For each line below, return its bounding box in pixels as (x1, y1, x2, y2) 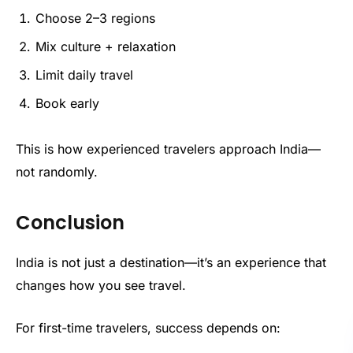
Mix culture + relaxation (35, 38, 176, 54)
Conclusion (16, 209, 124, 236)
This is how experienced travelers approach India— (16, 140, 321, 157)
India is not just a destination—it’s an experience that (16, 254, 326, 270)
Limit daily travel (35, 66, 133, 83)
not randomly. (16, 163, 98, 180)
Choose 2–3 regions (35, 9, 155, 26)
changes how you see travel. (16, 277, 186, 293)
